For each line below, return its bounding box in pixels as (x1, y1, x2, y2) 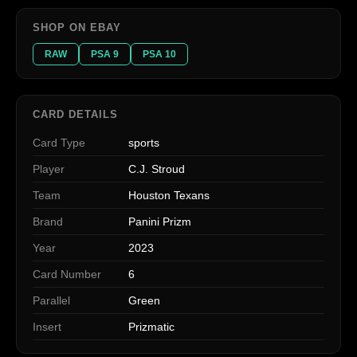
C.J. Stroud (128, 162, 185, 175)
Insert (33, 320, 61, 333)
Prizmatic (128, 320, 175, 333)
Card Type (33, 135, 85, 149)
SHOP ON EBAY (33, 21, 122, 33)
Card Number (33, 267, 101, 280)
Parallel (33, 293, 70, 307)
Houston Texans (128, 188, 210, 202)
